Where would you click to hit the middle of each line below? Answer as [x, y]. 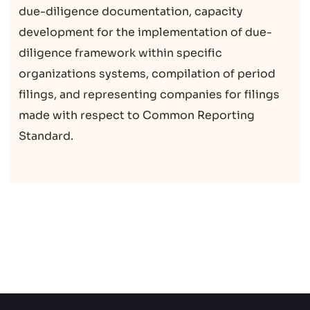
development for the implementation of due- [145, 32]
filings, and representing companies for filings [149, 94]
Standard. [46, 136]
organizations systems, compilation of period [147, 73]
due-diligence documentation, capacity [131, 11]
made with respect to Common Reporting [137, 115]
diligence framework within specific [120, 53]
